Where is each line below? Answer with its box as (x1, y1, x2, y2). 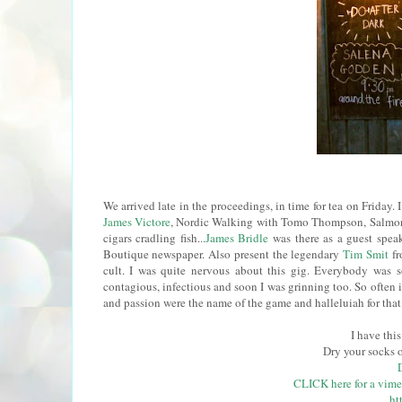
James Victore (102, 213, 170, 230)
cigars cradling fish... (102, 229, 205, 246)
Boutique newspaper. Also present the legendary (102, 245, 343, 262)
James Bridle (205, 229, 273, 246)
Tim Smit (343, 245, 389, 262)
